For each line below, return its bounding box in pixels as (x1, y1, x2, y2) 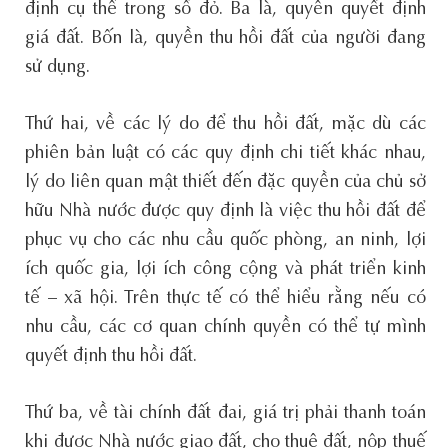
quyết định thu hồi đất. (25, 347, 198, 366)
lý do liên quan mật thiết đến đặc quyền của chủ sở (25, 173, 426, 192)
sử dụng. (25, 58, 91, 77)
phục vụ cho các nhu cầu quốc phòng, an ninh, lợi (25, 231, 426, 250)
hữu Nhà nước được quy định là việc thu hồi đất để (25, 202, 426, 221)
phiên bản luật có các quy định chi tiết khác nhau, (25, 144, 426, 163)
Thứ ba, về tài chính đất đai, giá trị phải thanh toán (25, 404, 426, 423)
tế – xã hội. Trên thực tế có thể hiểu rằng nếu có (25, 289, 426, 308)
